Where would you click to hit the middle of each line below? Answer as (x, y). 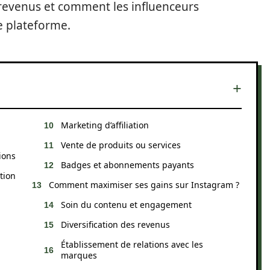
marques (79, 255)
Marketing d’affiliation (105, 125)
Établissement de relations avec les (132, 244)
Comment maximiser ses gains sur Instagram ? (144, 185)
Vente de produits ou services (121, 145)
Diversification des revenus (115, 224)
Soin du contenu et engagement (126, 205)
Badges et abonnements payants (127, 165)
